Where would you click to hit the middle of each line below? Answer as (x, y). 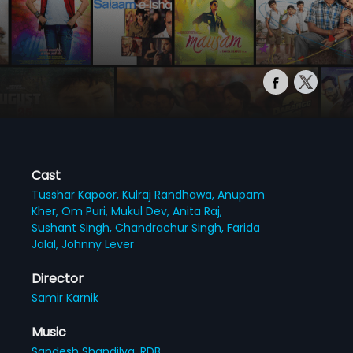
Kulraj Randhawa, (170, 194)
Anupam (242, 194)
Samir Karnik (65, 297)
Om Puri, (87, 211)
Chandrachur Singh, (171, 227)
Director (58, 278)
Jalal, (47, 244)
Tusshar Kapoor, (77, 194)
